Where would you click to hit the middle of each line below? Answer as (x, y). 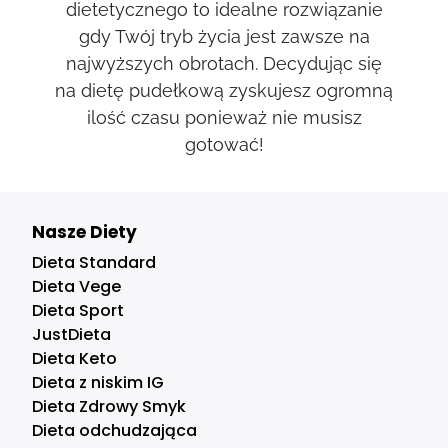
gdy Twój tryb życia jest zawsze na (224, 37)
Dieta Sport (78, 311)
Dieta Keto (75, 359)
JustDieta (72, 335)
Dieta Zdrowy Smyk (109, 407)
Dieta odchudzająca (115, 431)
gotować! (224, 145)
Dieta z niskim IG (98, 383)
